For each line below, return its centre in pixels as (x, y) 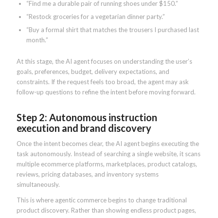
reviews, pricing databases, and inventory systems (87, 174)
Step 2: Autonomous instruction (87, 118)
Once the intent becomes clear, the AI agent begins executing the (108, 144)
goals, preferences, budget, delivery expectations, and (93, 72)
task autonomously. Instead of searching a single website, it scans (108, 154)
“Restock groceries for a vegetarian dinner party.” (95, 17)
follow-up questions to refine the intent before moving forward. (106, 92)
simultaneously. (38, 185)
